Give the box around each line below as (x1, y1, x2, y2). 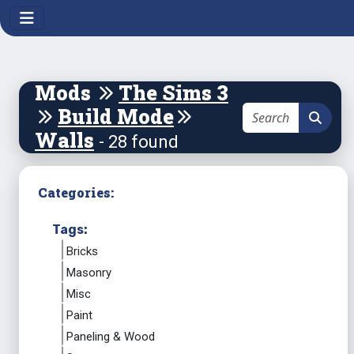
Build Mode (58, 104, 174, 130)
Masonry (66, 265, 111, 280)
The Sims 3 (119, 80, 228, 106)
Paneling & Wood (66, 330, 155, 344)
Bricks (66, 244, 98, 258)
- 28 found (99, 132, 179, 152)
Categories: (38, 184, 114, 201)
